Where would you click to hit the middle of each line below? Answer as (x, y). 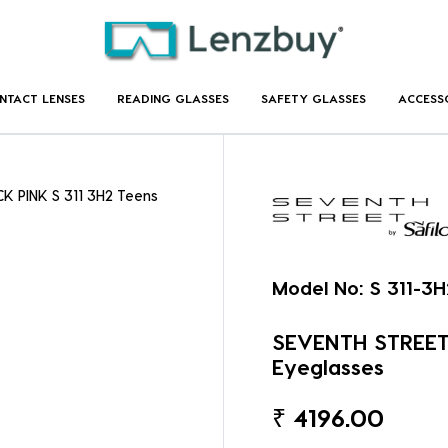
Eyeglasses (328, 366)
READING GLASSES (172, 97)
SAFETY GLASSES (313, 97)
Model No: (318, 288)
